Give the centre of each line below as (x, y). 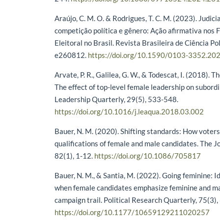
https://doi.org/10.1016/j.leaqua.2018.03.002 (129, 112)
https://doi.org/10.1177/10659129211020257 (132, 212)
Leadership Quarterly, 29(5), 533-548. (117, 99)
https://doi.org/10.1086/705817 (148, 156)
